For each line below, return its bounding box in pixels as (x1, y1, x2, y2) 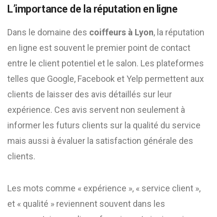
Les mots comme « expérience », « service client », (7, 183, 201, 193)
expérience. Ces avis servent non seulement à (7, 105, 185, 115)
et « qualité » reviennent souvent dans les (7, 199, 165, 209)
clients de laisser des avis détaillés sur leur (7, 89, 172, 99)
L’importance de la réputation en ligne (7, 3, 178, 15)
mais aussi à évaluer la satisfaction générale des (7, 136, 193, 146)
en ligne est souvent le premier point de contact (7, 43, 190, 53)
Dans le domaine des (7, 27, 89, 37)
